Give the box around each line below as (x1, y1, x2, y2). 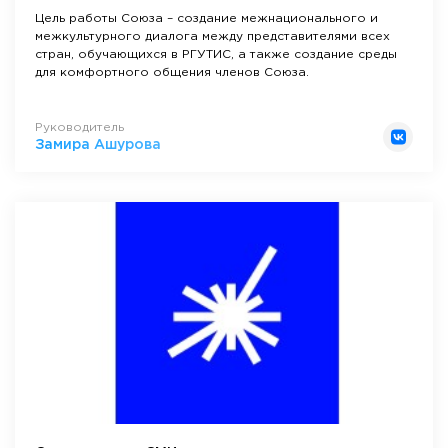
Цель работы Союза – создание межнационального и (35, 13, 378, 24)
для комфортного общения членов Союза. (35, 67, 309, 78)
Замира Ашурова (35, 139, 161, 151)
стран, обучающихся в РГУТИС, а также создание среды (35, 49, 397, 60)
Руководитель (35, 122, 124, 133)
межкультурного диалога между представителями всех (35, 31, 390, 42)
